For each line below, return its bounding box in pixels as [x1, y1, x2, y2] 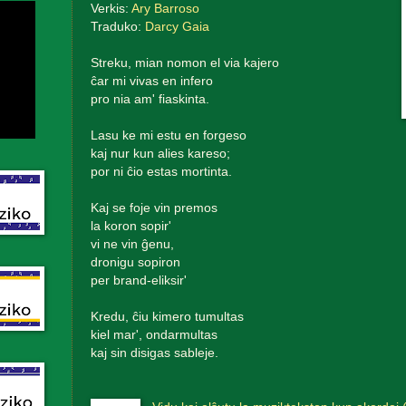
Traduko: [90, 19, 145, 34]
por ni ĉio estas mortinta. [90, 164, 232, 179]
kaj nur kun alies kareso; [90, 146, 230, 160]
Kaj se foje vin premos [90, 200, 217, 215]
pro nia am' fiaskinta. [90, 92, 209, 106]
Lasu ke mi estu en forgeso [90, 128, 246, 142]
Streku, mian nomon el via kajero [90, 55, 279, 70]
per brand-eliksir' [90, 273, 187, 287]
